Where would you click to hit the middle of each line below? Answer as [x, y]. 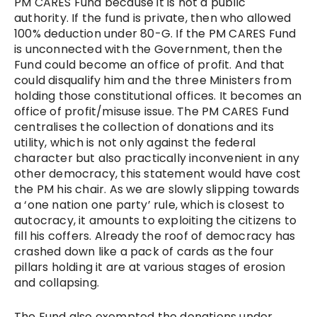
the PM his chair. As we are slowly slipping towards [157, 189]
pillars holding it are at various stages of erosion [150, 267]
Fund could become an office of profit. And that [150, 64]
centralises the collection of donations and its [144, 127]
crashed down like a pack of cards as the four [144, 251]
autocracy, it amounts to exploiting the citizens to [156, 220]
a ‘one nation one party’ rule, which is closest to [150, 204]
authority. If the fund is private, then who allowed [153, 18]
